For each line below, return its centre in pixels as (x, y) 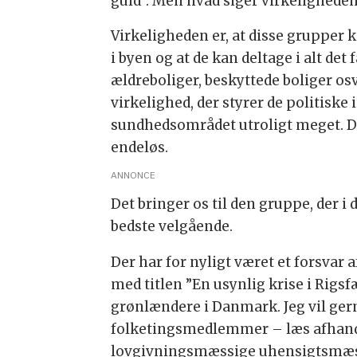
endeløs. (140, 148)
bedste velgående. (172, 227)
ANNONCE (133, 175)
